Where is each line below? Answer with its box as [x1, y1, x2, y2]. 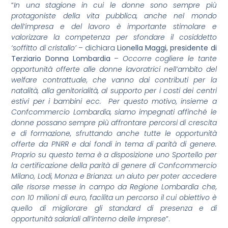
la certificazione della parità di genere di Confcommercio [11, 160, 217, 170]
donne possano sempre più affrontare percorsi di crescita [11, 117, 217, 128]
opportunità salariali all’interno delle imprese [11, 213, 166, 224]
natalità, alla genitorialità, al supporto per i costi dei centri [11, 85, 217, 96]
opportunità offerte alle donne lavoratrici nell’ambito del [11, 64, 217, 74]
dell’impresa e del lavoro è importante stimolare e [11, 21, 217, 32]
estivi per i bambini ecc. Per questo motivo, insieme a [11, 96, 217, 106]
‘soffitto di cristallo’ [11, 42, 76, 53]
